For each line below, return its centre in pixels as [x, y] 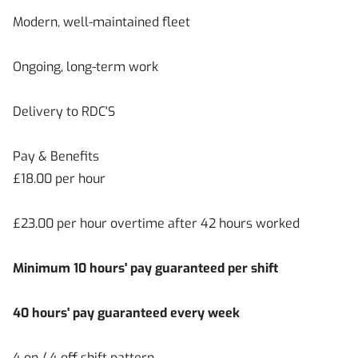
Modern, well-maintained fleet [101, 22]
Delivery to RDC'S [64, 111]
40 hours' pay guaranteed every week [126, 313]
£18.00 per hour [59, 179]
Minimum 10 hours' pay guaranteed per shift [145, 268]
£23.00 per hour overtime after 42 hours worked [156, 223]
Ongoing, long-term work [86, 67]
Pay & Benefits [56, 156]
